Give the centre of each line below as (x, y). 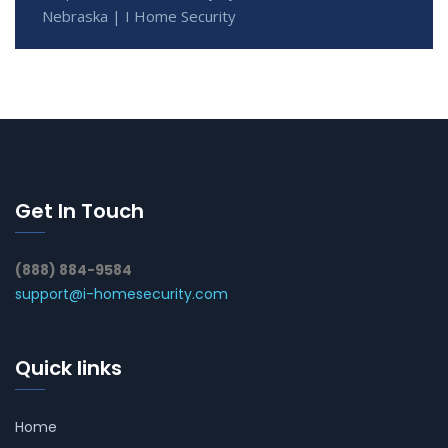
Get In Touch (79, 210)
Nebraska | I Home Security (139, 15)
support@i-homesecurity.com (121, 293)
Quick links (68, 367)
